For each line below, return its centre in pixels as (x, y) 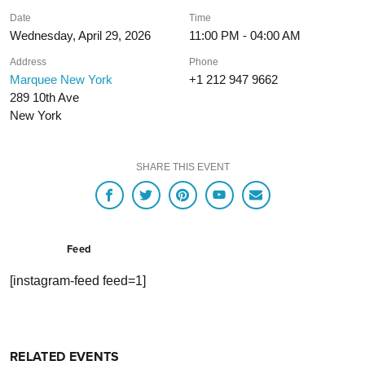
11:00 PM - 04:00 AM (245, 35)
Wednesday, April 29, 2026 (80, 35)
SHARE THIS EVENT (182, 167)
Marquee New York (61, 79)
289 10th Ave (44, 97)
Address (28, 62)
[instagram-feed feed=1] (78, 281)
